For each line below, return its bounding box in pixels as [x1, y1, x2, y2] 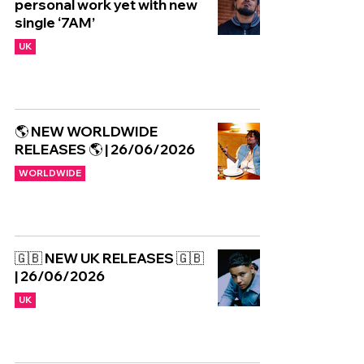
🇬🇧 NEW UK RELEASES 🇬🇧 [15, 249, 204, 266]
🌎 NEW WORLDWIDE [15, 123, 158, 140]
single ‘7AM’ [15, 14, 95, 31]
